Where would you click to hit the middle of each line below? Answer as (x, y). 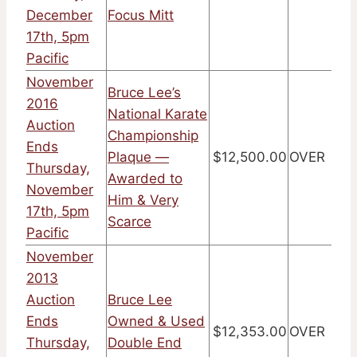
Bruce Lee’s (144, 93)
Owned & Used (156, 322)
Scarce (129, 222)
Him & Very (143, 200)
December (59, 16)
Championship (153, 136)
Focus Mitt (141, 16)
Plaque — (138, 157)
